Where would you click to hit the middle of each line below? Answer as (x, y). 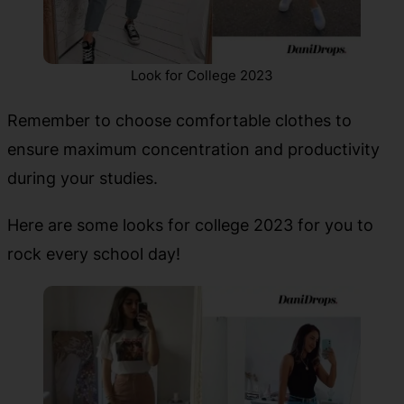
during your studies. (83, 178)
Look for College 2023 (202, 76)
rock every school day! (94, 254)
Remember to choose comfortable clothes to (179, 120)
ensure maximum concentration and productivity (193, 149)
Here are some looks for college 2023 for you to (190, 225)
